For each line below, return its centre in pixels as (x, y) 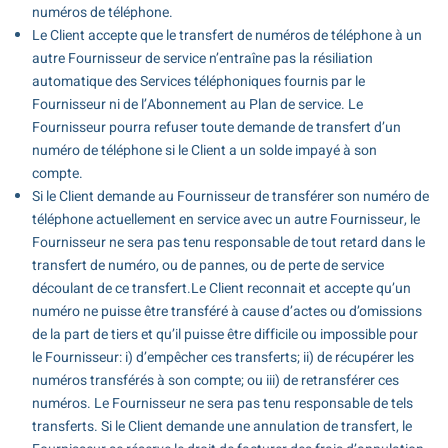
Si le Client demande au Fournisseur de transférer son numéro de (230, 196)
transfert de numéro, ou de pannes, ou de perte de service (207, 265)
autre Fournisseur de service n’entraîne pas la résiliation (202, 58)
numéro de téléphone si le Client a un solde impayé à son (204, 150)
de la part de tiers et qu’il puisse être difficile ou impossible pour (224, 334)
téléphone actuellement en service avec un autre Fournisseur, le (225, 219)
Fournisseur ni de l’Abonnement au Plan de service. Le (197, 104)
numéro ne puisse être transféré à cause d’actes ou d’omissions (226, 311)
